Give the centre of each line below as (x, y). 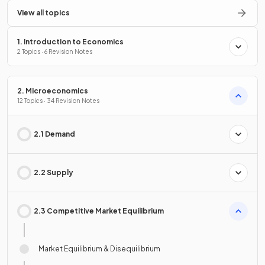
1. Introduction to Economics (70, 42)
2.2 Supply (54, 173)
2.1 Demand (54, 134)
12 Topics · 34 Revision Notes (58, 101)
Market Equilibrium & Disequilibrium (99, 249)
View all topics (43, 13)
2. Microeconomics (53, 91)
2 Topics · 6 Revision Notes (55, 52)
